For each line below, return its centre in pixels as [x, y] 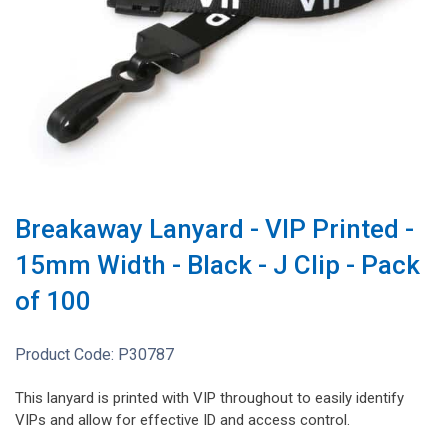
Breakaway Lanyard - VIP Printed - [214, 229]
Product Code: [66, 355]
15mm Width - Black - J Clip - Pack [217, 265]
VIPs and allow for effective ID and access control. [182, 420]
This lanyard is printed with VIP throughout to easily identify [209, 398]
